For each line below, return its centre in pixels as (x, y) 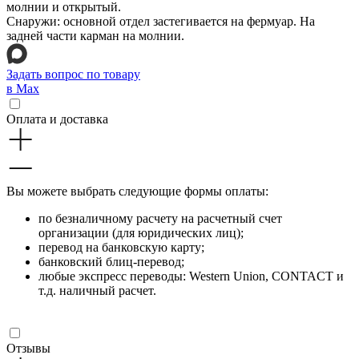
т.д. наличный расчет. (97, 290)
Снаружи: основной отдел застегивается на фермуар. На (161, 21)
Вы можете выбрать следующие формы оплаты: (137, 191)
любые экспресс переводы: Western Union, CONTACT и (191, 276)
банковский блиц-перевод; (111, 261)
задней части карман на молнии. (95, 35)
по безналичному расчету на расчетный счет (160, 218)
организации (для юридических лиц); (141, 232)
